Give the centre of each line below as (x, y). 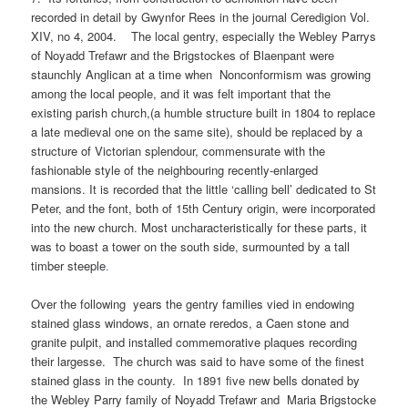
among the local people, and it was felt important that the (183, 93)
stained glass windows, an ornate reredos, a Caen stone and (190, 322)
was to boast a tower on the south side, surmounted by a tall (191, 246)
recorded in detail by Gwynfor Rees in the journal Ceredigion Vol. (201, 16)
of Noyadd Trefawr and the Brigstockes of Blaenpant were (183, 55)
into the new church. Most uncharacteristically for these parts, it (199, 227)
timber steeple (69, 265)
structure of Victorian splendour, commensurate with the (178, 150)
